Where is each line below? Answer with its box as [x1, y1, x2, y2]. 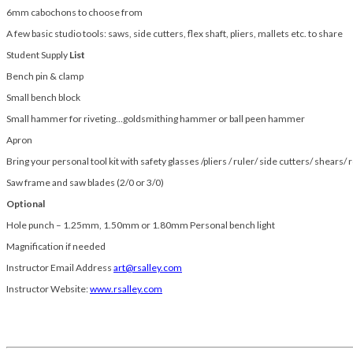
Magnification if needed [6, 240, 106, 253]
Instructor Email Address [6, 262, 112, 274]
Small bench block [6, 91, 80, 104]
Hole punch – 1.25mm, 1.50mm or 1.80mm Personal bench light [6, 219, 275, 232]
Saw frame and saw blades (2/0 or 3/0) [6, 176, 164, 189]
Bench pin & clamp [6, 70, 84, 83]
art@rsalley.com [113, 262, 182, 274]
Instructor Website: [6, 283, 90, 295]
